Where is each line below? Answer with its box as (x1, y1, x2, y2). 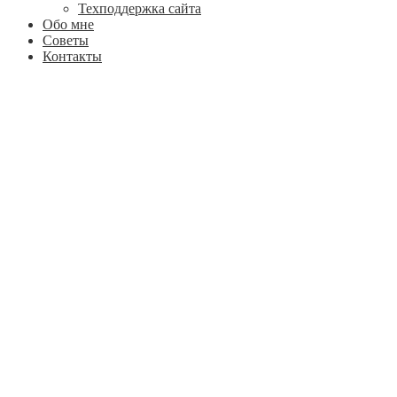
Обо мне (43, 16, 94, 32)
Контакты (43, 48, 102, 64)
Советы (43, 32, 89, 48)
